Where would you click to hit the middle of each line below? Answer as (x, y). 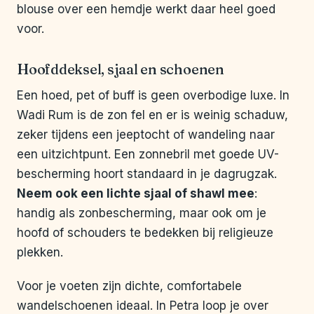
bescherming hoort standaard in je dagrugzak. (147, 174)
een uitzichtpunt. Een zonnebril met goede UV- (148, 155)
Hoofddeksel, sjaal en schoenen (121, 69)
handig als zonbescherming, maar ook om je (142, 213)
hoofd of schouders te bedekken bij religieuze (145, 233)
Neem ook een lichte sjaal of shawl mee (136, 194)
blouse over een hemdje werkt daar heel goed (146, 9)
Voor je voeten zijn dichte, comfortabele (129, 286)
